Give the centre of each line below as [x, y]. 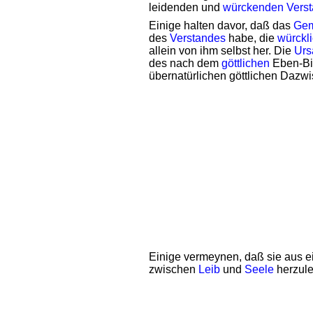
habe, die [252, 38]
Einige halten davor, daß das [221, 26]
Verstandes [198, 38]
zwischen [174, 269]
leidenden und [186, 7]
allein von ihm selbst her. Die [221, 51]
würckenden [253, 7]
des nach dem [185, 63]
